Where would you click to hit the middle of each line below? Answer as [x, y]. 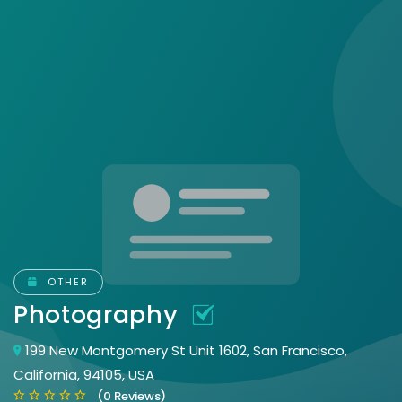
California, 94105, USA [84, 375]
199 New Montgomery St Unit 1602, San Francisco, [186, 351]
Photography [100, 315]
